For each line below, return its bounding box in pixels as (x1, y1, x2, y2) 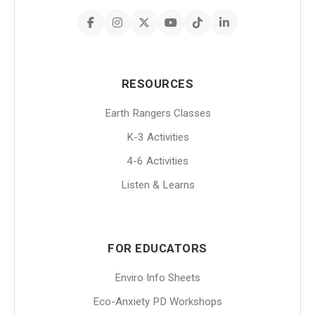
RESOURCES (121, 77, 194, 91)
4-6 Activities (127, 155, 188, 167)
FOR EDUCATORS (108, 241, 207, 255)
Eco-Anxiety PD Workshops (93, 295, 222, 308)
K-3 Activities (126, 131, 189, 143)
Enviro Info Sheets (115, 271, 200, 284)
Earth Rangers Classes (104, 107, 211, 120)
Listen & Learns (120, 179, 195, 191)
